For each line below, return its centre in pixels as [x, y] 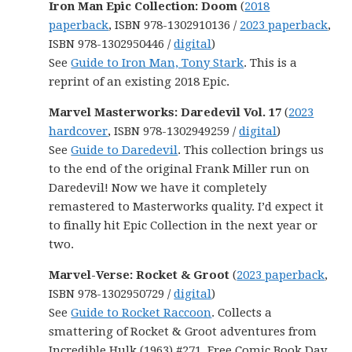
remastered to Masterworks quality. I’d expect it [187, 207]
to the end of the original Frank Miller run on [180, 169]
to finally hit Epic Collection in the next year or [183, 225]
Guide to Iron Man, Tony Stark [158, 63]
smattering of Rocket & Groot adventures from [183, 332]
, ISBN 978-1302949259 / [174, 131]
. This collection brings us [251, 150]
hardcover [79, 131]
